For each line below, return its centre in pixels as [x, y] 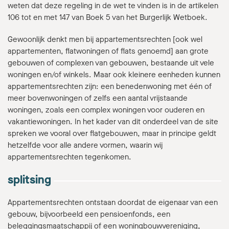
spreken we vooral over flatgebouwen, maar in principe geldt [112, 133]
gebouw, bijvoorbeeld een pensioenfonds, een [89, 214]
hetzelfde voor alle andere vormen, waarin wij [85, 145]
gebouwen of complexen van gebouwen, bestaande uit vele [111, 63]
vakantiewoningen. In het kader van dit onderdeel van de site [113, 122]
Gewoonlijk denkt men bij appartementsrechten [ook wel [105, 39]
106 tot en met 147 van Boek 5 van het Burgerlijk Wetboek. [108, 17]
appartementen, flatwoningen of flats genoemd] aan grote [108, 51]
